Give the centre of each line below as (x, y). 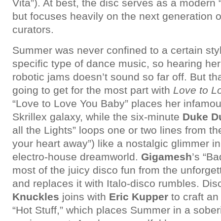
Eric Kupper (139, 197)
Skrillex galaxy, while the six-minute (97, 117)
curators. (33, 29)
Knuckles (36, 197)
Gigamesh (166, 157)
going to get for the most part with (93, 90)
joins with (84, 197)
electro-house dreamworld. (77, 157)
